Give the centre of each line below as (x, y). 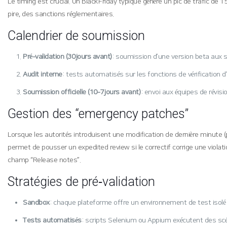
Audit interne (43, 74)
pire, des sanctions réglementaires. (61, 14)
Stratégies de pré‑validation (82, 182)
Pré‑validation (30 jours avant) (67, 57)
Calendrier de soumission (77, 36)
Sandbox (36, 203)
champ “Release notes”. (44, 160)
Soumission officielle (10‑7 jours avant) (82, 92)
